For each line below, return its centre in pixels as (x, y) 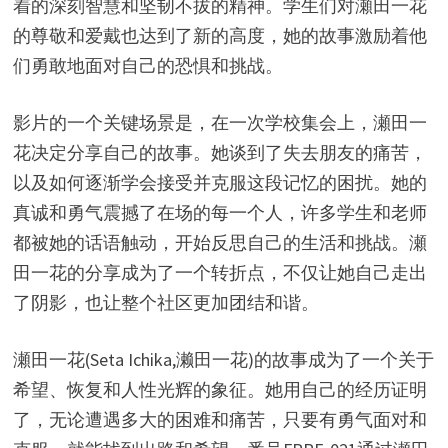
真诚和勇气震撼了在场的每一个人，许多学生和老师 (219, 213)
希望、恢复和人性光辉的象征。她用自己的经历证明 (219, 390)
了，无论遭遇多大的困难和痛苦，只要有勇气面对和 (219, 420)
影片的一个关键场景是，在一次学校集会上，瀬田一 (219, 123)
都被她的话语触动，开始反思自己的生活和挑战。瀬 (219, 243)
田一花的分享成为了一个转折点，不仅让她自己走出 (219, 273)
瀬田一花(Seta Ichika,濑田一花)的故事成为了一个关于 (223, 360)
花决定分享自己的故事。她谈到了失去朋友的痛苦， (219, 153)
